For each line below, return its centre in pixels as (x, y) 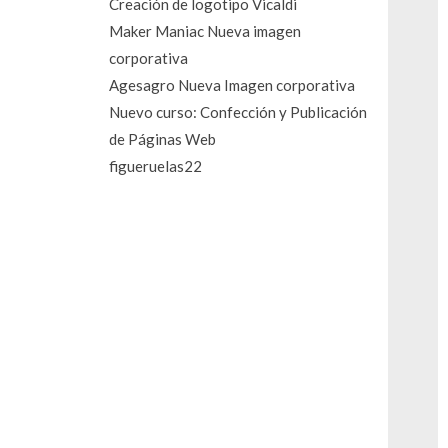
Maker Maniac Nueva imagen (205, 30)
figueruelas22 (156, 165)
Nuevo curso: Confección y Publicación (238, 111)
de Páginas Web (163, 138)
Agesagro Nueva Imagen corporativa (232, 84)
